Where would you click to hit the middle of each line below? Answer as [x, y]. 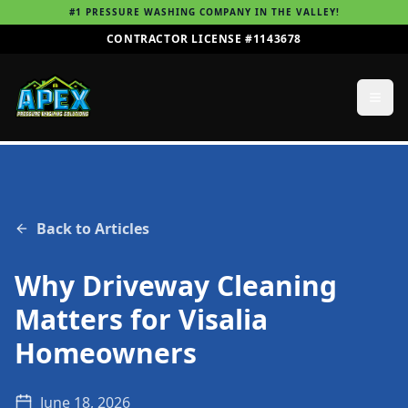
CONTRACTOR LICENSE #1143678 [204, 39]
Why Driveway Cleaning [176, 286]
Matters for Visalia [141, 319]
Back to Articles [93, 229]
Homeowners [106, 353]
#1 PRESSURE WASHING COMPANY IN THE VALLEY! [204, 12]
